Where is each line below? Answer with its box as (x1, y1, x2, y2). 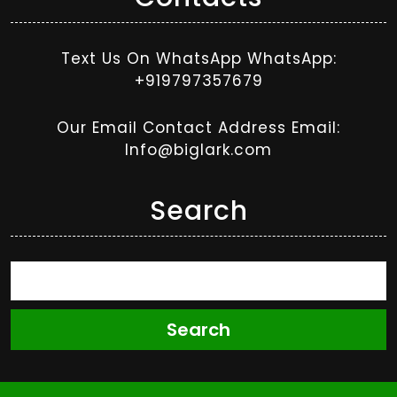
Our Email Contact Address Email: (57, 117, 340, 139)
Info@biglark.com (125, 139, 272, 161)
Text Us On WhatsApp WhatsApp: (60, 48, 337, 70)
